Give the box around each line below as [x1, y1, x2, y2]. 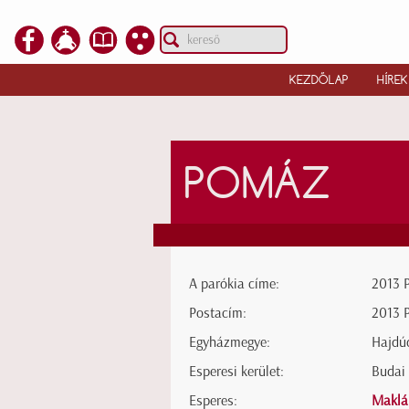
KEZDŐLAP [288, 72, 349, 87]
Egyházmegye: [189, 333, 270, 351]
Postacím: [189, 304, 246, 322]
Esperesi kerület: [189, 362, 284, 381]
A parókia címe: [189, 275, 279, 293]
